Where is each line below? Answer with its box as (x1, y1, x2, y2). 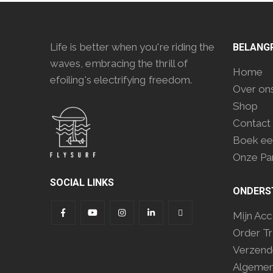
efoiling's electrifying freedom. (50, 74, 193, 86)
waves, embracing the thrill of (50, 57, 188, 69)
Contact (233, 117, 271, 129)
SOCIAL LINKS (50, 177, 114, 188)
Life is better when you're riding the (50, 41, 215, 53)
